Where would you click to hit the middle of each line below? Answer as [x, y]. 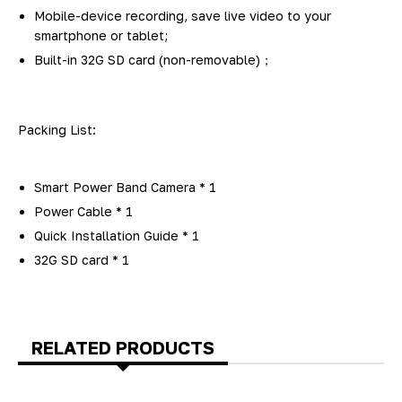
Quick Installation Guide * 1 [117, 235]
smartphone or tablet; [101, 35]
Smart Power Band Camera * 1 [126, 187]
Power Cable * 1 [84, 211]
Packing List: [57, 129]
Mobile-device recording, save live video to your [183, 15]
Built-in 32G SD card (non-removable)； [154, 59]
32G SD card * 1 [82, 259]
